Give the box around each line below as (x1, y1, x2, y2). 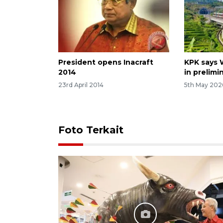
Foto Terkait (58, 124, 123, 136)
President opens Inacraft (58, 57, 153, 67)
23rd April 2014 (58, 81, 104, 89)
